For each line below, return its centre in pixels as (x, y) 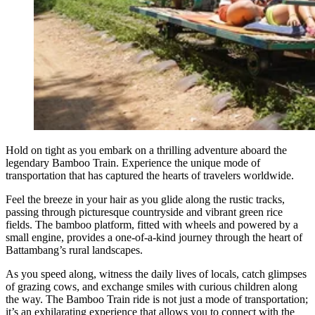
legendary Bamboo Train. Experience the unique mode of (133, 163)
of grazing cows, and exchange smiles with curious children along (152, 287)
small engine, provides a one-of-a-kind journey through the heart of (154, 238)
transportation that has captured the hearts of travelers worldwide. (150, 176)
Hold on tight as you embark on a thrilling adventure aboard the (146, 150)
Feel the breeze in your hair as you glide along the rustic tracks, (145, 200)
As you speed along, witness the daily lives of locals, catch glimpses (156, 274)
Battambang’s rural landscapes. (74, 250)
